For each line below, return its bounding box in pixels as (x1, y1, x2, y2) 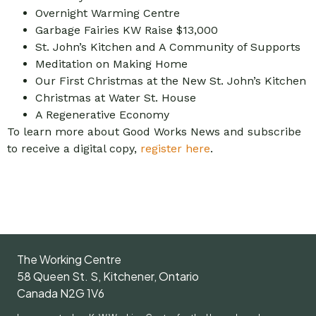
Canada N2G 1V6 (17, 285, 104, 300)
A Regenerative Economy (35, 108, 169, 122)
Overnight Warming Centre (35, 6, 180, 20)
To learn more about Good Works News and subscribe (7, 125, 301, 139)
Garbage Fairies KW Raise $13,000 (35, 23, 218, 37)
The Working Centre (17, 251, 121, 267)
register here (140, 142, 210, 156)
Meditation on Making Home (35, 57, 188, 71)
